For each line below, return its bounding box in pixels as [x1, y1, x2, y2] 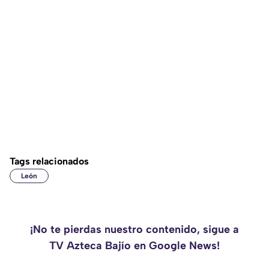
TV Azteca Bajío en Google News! [49, 239, 220, 253]
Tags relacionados [10, 156, 89, 168]
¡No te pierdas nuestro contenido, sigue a [30, 223, 239, 237]
